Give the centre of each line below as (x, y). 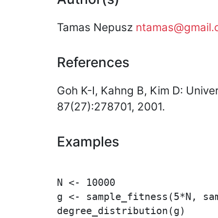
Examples (88, 142)
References (93, 62)
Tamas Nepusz (96, 27)
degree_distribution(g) (121, 211)
